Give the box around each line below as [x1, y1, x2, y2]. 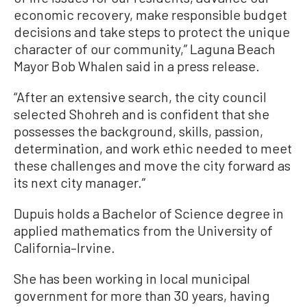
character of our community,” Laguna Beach [14, 40, 275, 57]
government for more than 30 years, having [14, 286, 270, 304]
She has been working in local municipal [14, 269, 250, 286]
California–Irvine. [14, 238, 115, 256]
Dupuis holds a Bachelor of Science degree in [14, 204, 284, 221]
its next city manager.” [14, 173, 145, 191]
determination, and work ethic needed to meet [14, 139, 292, 156]
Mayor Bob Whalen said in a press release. [14, 57, 260, 74]
